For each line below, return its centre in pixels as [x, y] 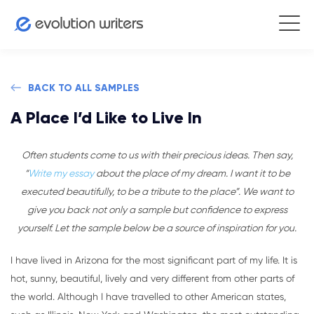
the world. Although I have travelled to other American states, [148, 296]
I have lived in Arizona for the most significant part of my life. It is [154, 260]
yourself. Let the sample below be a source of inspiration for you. [157, 228]
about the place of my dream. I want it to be [192, 173]
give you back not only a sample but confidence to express [157, 210]
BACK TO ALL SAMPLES [84, 88]
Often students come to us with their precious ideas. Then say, [157, 155]
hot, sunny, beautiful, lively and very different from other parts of [152, 278]
